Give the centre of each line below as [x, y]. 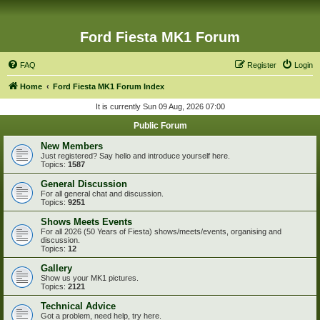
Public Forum [160, 126]
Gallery [56, 268]
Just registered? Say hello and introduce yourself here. [135, 156]
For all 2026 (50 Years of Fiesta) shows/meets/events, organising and [161, 231]
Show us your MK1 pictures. [90, 278]
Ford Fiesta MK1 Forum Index [109, 86]
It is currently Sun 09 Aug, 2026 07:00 [160, 106]
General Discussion [84, 184]
